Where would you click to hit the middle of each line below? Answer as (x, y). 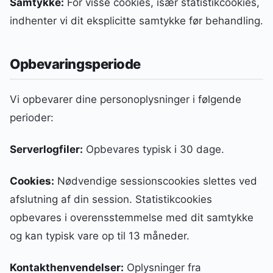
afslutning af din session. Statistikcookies (111, 199)
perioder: (32, 117)
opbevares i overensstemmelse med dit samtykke (132, 217)
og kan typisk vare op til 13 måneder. (100, 236)
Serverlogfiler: (46, 149)
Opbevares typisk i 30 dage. (154, 149)
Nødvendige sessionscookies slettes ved (156, 181)
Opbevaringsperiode (76, 64)
